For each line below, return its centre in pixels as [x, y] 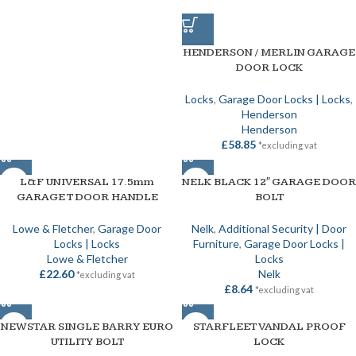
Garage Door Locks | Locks [284, 99]
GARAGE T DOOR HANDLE [87, 197]
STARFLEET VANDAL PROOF [269, 327]
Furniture [216, 244]
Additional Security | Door [282, 228]
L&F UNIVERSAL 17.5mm [87, 182]
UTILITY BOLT [87, 342]
